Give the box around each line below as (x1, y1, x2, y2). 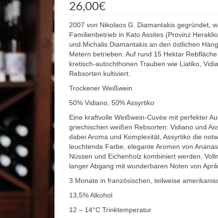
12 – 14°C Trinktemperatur (69, 206, 151, 214)
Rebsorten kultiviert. (69, 70, 130, 77)
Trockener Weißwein (69, 84, 132, 92)
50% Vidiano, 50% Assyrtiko (69, 99, 154, 107)
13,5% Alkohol (69, 191, 112, 199)
